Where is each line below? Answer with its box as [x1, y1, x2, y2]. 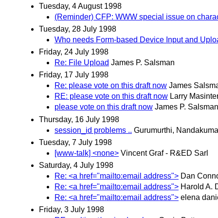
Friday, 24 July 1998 [39, 48, 109, 56]
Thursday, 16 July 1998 [39, 115, 119, 124]
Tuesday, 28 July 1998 [39, 25, 116, 34]
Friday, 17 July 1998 [39, 71, 109, 79]
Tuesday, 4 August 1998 [39, 1, 122, 10]
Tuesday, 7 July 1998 [39, 138, 112, 146]
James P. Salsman [111, 58, 175, 67]
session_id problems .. [54, 126, 132, 134]
